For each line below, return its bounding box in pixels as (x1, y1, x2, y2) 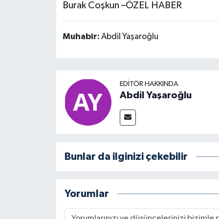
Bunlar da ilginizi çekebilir (64, 152, 188, 162)
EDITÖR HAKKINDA (119, 80, 178, 88)
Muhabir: (62, 32, 101, 42)
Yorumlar (64, 189, 109, 199)
